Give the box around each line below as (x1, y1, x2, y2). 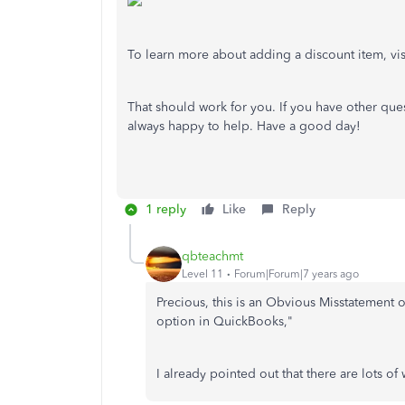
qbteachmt (182, 248, 243, 264)
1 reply (146, 202, 186, 217)
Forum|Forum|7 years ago (234, 267, 359, 280)
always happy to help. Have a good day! (127, 118, 361, 134)
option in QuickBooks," (156, 314, 293, 329)
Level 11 (182, 267, 223, 280)
